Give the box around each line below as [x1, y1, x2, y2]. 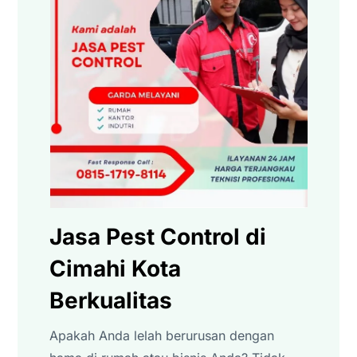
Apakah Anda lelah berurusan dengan [49, 327, 275, 343]
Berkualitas [49, 286, 173, 314]
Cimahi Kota [49, 254, 182, 282]
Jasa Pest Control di [49, 222, 267, 250]
